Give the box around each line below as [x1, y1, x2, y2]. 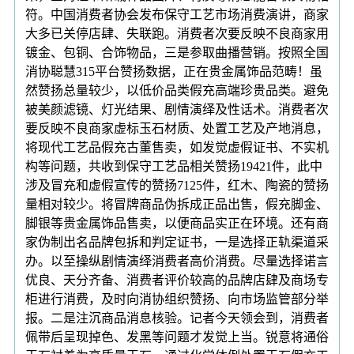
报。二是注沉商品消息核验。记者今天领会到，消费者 [25, 311, 329, 325]
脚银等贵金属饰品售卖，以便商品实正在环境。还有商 [25, 216, 329, 230]
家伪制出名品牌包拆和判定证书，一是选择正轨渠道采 [25, 235, 329, 249]
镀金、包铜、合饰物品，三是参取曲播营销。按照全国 [25, 45, 329, 59]
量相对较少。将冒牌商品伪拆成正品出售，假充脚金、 [25, 197, 329, 211]
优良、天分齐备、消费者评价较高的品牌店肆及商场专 [25, 273, 329, 287]
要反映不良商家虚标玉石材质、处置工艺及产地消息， [25, 121, 329, 135]
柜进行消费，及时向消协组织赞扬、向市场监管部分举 [25, 292, 329, 306]
